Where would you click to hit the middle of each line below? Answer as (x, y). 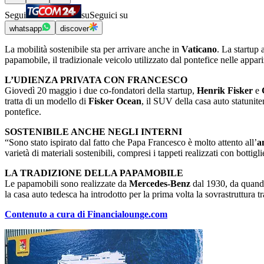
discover (75, 29)
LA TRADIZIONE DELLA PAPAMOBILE (94, 173)
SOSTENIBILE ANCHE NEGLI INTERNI (93, 132)
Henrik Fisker (225, 91)
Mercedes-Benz (160, 184)
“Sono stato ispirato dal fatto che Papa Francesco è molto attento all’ (131, 143)
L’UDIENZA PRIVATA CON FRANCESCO (96, 80)
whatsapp (26, 29)
